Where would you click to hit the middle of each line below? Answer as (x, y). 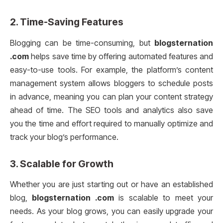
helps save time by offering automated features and (121, 56)
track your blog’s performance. (64, 137)
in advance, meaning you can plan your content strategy (111, 97)
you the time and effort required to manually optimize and (111, 123)
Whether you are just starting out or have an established (111, 185)
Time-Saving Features (72, 22)
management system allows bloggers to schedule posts (111, 83)
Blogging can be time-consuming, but (82, 43)
